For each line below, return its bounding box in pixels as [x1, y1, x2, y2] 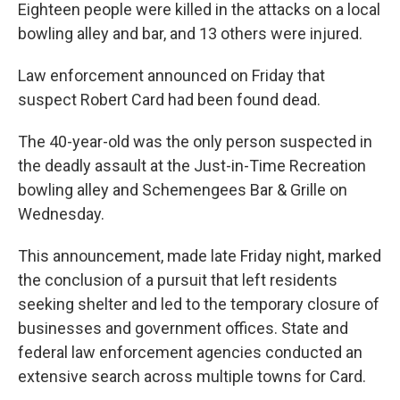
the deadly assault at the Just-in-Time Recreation [18, 156, 366, 175]
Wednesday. [18, 204, 104, 223]
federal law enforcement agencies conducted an [18, 343, 362, 362]
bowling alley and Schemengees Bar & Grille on [18, 180, 347, 199]
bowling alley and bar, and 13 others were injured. [18, 24, 362, 43]
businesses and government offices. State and [18, 319, 348, 337]
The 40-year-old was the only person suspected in [18, 132, 372, 151]
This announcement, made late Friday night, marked [18, 246, 381, 265]
